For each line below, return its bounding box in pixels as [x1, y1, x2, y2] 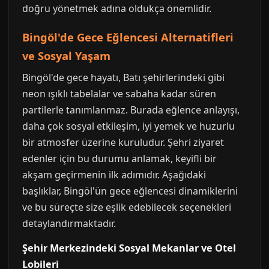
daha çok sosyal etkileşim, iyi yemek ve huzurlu [22, 119, 235, 133]
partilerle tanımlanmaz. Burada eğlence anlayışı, [22, 103, 240, 116]
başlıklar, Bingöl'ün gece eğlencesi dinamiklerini [22, 184, 238, 198]
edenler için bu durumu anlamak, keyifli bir [22, 152, 217, 165]
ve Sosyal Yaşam [22, 48, 110, 63]
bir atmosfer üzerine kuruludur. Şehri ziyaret [22, 136, 224, 149]
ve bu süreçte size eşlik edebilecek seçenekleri [22, 201, 231, 214]
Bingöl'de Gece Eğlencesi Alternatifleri [22, 29, 234, 44]
